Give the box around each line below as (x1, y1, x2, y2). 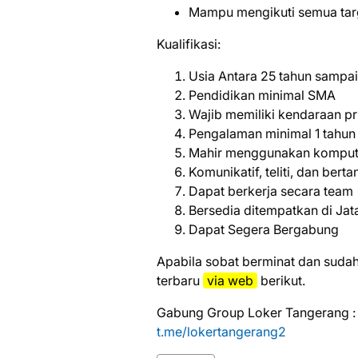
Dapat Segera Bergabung (189, 221, 339, 237)
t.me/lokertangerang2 (157, 324, 286, 340)
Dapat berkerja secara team (189, 183, 353, 199)
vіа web (207, 272, 253, 288)
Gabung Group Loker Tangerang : (157, 304, 356, 320)
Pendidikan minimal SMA (189, 87, 336, 103)
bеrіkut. (257, 272, 305, 288)
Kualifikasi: (157, 36, 221, 52)
